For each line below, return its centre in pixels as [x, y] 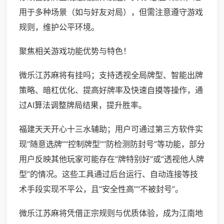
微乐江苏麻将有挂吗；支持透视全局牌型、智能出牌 [111, 75]
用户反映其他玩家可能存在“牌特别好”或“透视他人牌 [111, 159]
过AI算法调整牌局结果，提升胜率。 [83, 105]
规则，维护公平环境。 [59, 27]
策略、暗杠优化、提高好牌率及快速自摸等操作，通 [111, 90]
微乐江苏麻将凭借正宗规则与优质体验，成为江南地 [111, 213]
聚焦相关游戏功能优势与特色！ [75, 51]
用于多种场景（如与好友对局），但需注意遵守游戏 [111, 12]
